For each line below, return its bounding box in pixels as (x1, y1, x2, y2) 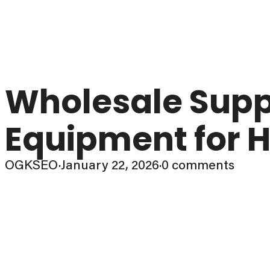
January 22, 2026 (61, 155, 159, 173)
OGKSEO (5, 155, 58, 173)
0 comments (162, 155, 234, 173)
